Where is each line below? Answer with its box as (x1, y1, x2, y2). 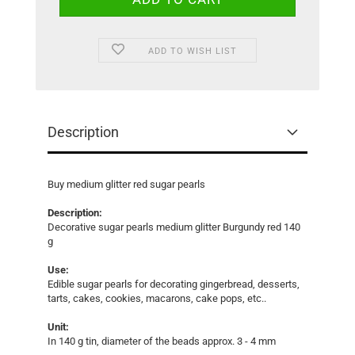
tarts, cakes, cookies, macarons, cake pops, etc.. (48, 292, 266, 304)
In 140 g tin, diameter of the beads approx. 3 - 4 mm (48, 334, 276, 347)
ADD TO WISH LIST (147, 45, 237, 56)
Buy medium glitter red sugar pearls (48, 177, 205, 190)
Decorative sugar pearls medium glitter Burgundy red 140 (48, 220, 300, 233)
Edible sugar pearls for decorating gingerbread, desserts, (48, 277, 300, 290)
